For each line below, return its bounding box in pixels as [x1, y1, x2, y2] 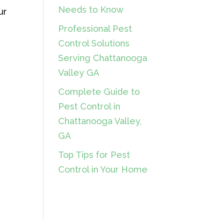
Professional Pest [58, 23, 132, 34]
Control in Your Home [58, 164, 148, 175]
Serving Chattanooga [58, 53, 148, 63]
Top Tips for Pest [58, 150, 131, 160]
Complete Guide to [58, 87, 140, 97]
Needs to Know [58, 4, 124, 15]
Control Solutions [58, 38, 130, 48]
